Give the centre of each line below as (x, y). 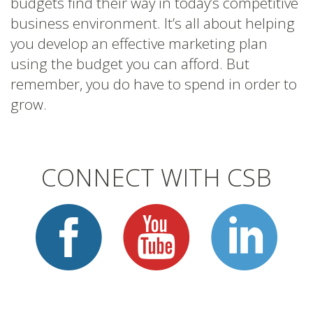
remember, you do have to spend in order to (154, 83)
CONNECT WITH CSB (156, 176)
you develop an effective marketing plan (139, 43)
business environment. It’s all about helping (153, 23)
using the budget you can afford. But (130, 63)
